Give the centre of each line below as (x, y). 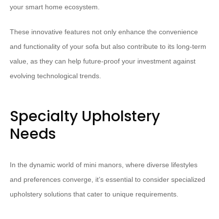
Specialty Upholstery (85, 117)
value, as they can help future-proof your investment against (103, 61)
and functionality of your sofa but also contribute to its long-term (108, 47)
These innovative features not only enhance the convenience (104, 32)
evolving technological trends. (55, 76)
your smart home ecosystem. (55, 7)
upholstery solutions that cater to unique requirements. (94, 194)
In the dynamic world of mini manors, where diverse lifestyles (104, 165)
